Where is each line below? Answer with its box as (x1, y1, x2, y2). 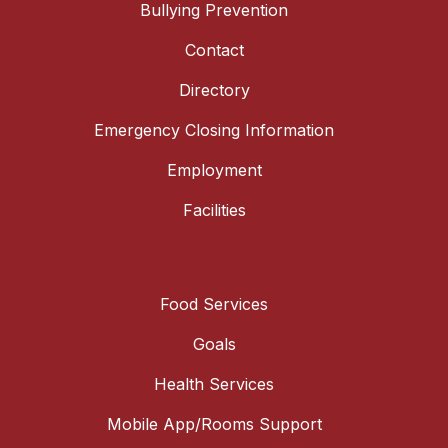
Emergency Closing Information (94, 120, 334, 141)
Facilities (182, 200, 246, 221)
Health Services (154, 374, 274, 395)
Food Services (160, 294, 268, 315)
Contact (184, 40, 244, 61)
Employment (166, 160, 262, 181)
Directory (178, 80, 250, 101)
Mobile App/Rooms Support (106, 414, 322, 435)
